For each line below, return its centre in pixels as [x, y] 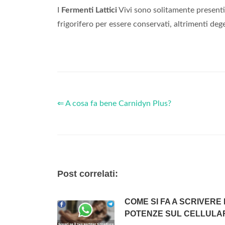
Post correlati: [88, 174]
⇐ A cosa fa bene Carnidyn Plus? [114, 104]
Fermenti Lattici [89, 10]
